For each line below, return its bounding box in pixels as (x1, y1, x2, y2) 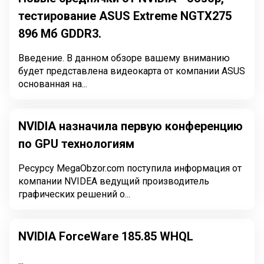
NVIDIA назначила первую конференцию (18, 119, 243, 133)
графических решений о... (18, 189, 130, 200)
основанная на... (18, 78, 87, 90)
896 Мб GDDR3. (18, 27, 101, 41)
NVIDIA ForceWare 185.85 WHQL (18, 229, 193, 243)
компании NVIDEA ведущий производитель (18, 176, 209, 187)
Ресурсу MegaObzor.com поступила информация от (18, 163, 242, 174)
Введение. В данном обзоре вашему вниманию (18, 52, 67, 64)
